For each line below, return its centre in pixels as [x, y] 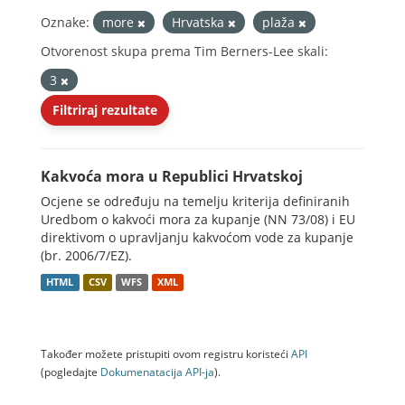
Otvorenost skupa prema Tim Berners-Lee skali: [184, 51]
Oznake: [65, 22]
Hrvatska [200, 22]
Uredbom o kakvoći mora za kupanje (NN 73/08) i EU [198, 219]
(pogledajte [71, 372]
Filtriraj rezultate [105, 110]
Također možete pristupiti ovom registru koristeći [166, 353]
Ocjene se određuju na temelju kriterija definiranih [195, 201]
